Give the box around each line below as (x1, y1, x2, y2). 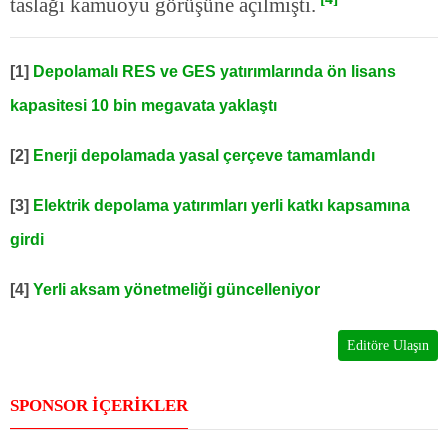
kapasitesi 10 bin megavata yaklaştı (10, 97, 277, 115)
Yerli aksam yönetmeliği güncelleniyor (33, 281, 320, 299)
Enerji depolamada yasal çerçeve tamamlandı (33, 147, 375, 165)
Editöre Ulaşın (347, 338, 429, 354)
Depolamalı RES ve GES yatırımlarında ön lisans (33, 63, 396, 81)
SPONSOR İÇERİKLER (10, 396, 188, 416)
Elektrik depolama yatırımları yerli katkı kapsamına (33, 197, 410, 215)
